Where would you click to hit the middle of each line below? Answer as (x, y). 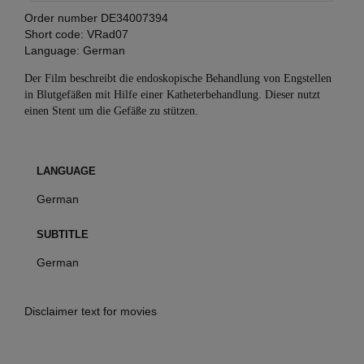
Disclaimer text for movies (91, 311)
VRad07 (108, 34)
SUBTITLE (63, 234)
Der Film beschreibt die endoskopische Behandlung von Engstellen (178, 78)
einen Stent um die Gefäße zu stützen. (111, 110)
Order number (63, 17)
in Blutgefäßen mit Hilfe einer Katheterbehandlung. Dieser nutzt (172, 94)
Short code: (54, 34)
